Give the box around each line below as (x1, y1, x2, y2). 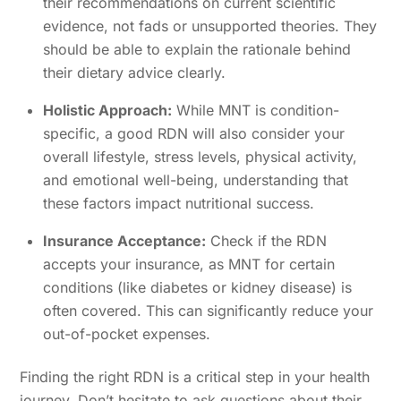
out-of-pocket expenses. (43, 325, 210, 344)
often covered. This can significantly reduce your (43, 302, 373, 320)
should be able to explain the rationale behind (43, 40, 351, 59)
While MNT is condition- (172, 101, 339, 120)
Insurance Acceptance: (43, 232, 206, 251)
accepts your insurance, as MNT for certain (43, 255, 335, 274)
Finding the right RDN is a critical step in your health (20, 368, 371, 387)
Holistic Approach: (43, 101, 172, 120)
